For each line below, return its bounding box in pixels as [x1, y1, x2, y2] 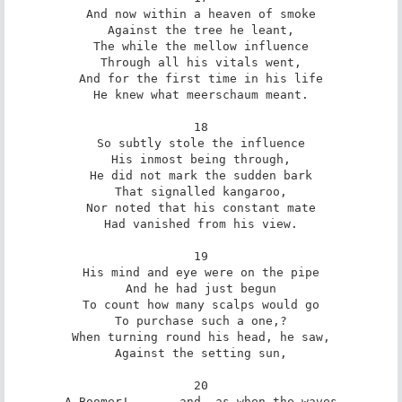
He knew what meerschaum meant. [93, 87, 309, 101]
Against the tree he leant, [108, 22, 294, 37]
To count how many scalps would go [83, 297, 319, 311]
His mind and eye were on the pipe [83, 265, 319, 279]
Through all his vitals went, [100, 55, 301, 69]
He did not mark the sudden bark [90, 168, 312, 182]
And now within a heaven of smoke [86, 6, 316, 21]
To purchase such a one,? [115, 313, 287, 328]
